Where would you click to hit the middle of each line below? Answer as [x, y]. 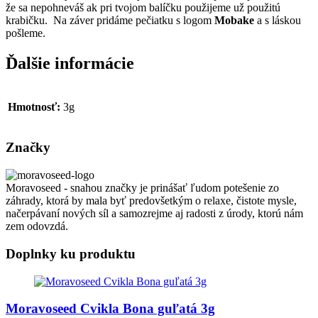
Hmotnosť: [34, 106]
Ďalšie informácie [70, 63]
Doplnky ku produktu [71, 253]
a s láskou [278, 20]
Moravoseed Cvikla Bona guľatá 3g [110, 309]
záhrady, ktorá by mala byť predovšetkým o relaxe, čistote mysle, [151, 201]
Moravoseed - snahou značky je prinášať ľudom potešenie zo [142, 188]
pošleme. [26, 33]
